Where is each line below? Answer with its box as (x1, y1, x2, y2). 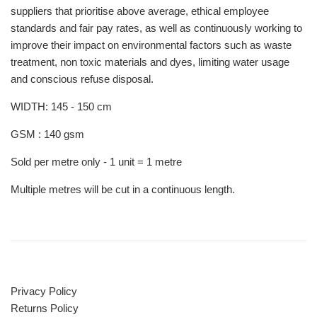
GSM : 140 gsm (11, 127, 84, 140)
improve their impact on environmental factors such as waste (11, 38, 292, 51)
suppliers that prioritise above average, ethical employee (11, 4, 269, 17)
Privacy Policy (11, 284, 77, 297)
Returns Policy (11, 301, 79, 314)
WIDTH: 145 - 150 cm (11, 100, 112, 113)
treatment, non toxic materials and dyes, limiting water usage (11, 55, 289, 68)
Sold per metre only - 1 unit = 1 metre (11, 155, 182, 168)
